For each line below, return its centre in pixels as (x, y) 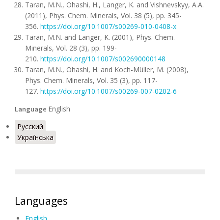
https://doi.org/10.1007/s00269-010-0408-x (108, 26)
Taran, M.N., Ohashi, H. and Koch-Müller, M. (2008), (107, 69)
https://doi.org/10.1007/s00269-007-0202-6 (109, 91)
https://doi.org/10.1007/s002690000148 (103, 59)
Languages (41, 201)
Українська (35, 137)
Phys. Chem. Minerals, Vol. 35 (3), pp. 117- (91, 80)
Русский (30, 126)
